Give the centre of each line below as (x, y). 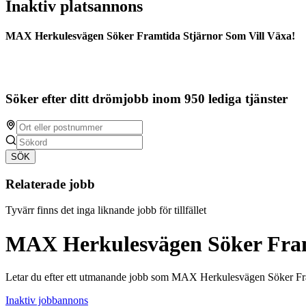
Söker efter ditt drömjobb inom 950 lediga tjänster (147, 99)
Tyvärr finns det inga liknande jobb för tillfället (106, 210)
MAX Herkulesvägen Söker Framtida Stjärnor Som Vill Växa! (150, 36)
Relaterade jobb (50, 184)
